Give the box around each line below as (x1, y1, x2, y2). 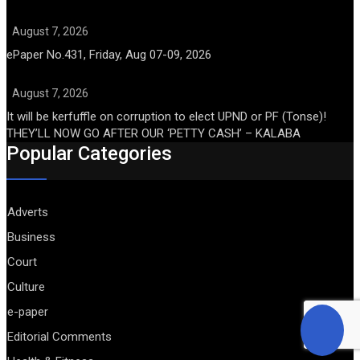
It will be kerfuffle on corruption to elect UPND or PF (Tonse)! (6, 109, 326, 125)
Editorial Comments (7, 329, 112, 345)
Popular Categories (6, 142, 172, 166)
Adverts (7, 205, 48, 220)
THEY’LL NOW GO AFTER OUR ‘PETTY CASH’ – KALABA (6, 126, 301, 141)
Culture (7, 280, 45, 295)
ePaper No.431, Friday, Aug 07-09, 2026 (6, 47, 211, 63)
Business (7, 230, 55, 245)
